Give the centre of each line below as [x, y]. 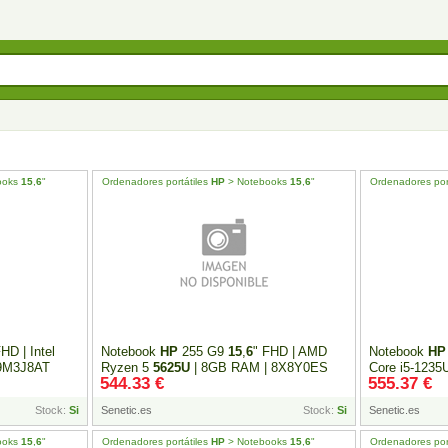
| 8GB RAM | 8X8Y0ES [258, 367]
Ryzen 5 [126, 367]
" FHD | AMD [289, 351]
